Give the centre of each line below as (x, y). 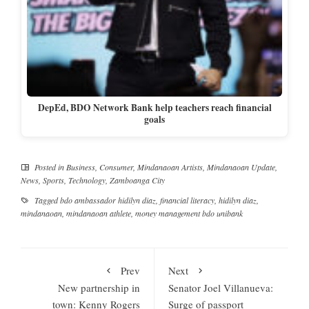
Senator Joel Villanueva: (221, 287)
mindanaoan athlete (99, 213)
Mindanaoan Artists (170, 167)
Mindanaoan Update (241, 167)
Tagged (46, 200)
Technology (87, 180)
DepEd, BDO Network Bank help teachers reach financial (154, 108)
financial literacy (187, 200)
